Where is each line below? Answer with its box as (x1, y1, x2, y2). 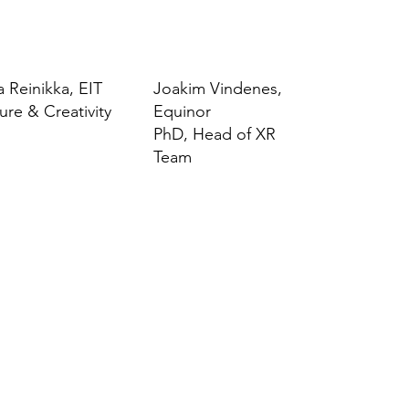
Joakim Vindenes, (153, 78, 283, 99)
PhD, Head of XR (153, 123, 277, 144)
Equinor (153, 100, 212, 121)
